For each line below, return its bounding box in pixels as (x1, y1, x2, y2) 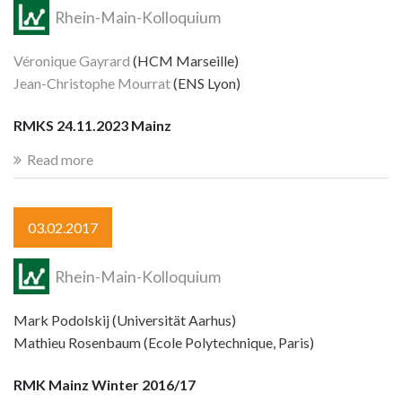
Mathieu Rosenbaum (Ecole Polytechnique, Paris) (13, 334, 314, 352)
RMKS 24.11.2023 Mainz (13, 116, 171, 134)
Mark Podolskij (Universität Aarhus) (13, 311, 236, 329)
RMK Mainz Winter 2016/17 (13, 375, 196, 393)
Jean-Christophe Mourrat (13, 74, 170, 92)
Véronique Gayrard (13, 52, 130, 70)
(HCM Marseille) (130, 52, 239, 70)
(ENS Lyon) (170, 74, 240, 92)
